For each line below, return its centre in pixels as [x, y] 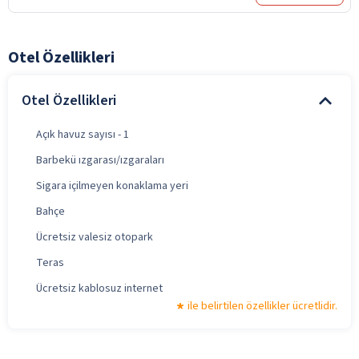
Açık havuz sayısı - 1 [83, 134]
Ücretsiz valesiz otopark [95, 237]
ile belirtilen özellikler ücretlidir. [262, 306]
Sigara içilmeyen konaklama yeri [112, 186]
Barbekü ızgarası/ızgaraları [100, 160]
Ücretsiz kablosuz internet [99, 288]
